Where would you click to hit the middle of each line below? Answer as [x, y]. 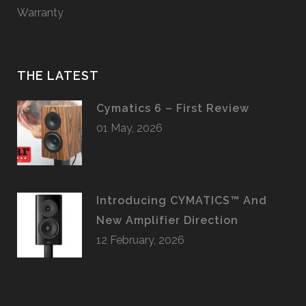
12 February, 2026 [140, 240]
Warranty [40, 13]
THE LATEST [58, 76]
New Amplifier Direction [167, 221]
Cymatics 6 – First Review [173, 109]
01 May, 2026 [129, 128]
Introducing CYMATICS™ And [182, 201]
